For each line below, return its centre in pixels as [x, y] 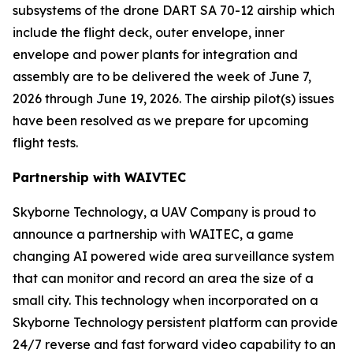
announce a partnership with [101, 234]
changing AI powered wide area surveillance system [173, 256]
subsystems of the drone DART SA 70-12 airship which [174, 10]
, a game [267, 234]
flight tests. [45, 143]
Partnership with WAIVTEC [99, 177]
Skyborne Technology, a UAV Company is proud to [164, 212]
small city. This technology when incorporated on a [165, 300]
